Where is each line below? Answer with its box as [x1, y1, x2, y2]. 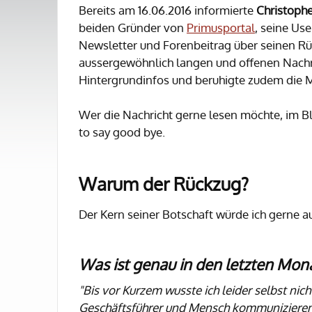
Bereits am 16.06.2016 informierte [79, 3, 256, 17]
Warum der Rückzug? [79, 172, 249, 195]
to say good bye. [79, 125, 165, 139]
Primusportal [187, 20, 255, 35]
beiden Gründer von [79, 20, 187, 35]
